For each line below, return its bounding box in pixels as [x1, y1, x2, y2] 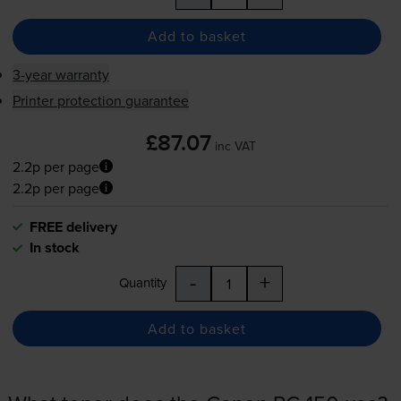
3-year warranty [12, 64, 109, 84]
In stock [29, 237, 80, 259]
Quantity [118, 273, 166, 293]
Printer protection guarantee [12, 90, 189, 110]
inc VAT [214, 136, 256, 155]
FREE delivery [29, 217, 117, 238]
